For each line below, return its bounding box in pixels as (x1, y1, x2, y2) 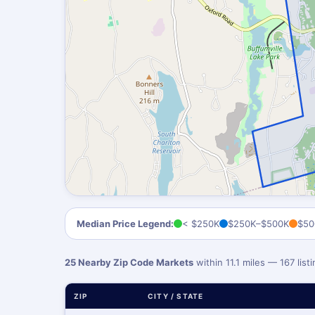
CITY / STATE (148, 292, 204, 300)
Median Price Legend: (77, 218, 174, 229)
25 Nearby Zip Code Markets (65, 257, 193, 268)
